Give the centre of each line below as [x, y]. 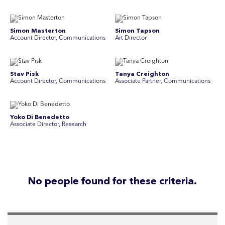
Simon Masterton [38, 31]
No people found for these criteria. [113, 182]
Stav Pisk [24, 74]
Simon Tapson [137, 31]
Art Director [131, 38]
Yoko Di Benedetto [40, 118]
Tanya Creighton [142, 74]
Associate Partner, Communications [163, 81]
